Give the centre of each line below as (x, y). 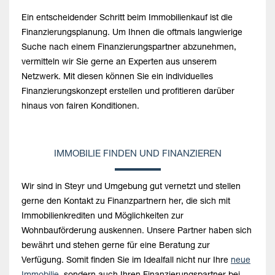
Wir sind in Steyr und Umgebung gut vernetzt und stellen (131, 187)
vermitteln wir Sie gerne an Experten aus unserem (119, 63)
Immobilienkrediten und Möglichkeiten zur (103, 217)
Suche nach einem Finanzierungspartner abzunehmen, (129, 48)
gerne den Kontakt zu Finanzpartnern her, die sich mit (126, 202)
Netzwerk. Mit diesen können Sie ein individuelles (117, 77)
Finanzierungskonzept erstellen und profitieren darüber (128, 92)
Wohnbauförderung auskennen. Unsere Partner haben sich (137, 231)
